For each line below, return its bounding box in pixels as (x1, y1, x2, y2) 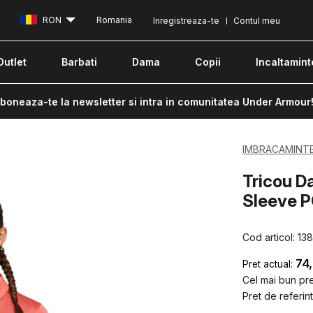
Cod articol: (242, 231, 298, 243)
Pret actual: (242, 258, 293, 270)
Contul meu (233, 15, 280, 26)
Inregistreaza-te (153, 15, 219, 26)
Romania (96, 15, 132, 26)
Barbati (61, 56, 97, 68)
